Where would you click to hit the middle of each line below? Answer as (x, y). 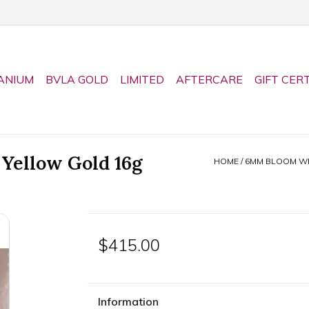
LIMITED (142, 79)
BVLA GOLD (77, 79)
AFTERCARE (209, 79)
